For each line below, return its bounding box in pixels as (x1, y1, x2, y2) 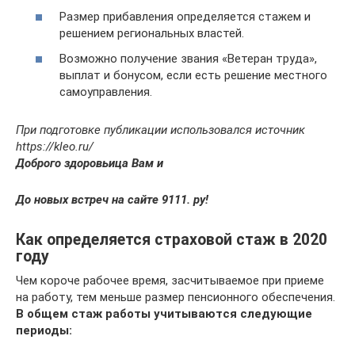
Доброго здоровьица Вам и (16, 155, 163, 170)
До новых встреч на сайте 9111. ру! (16, 192, 208, 207)
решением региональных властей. (59, 26, 244, 41)
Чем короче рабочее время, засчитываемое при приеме (16, 273, 324, 288)
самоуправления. (59, 84, 152, 99)
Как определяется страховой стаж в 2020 (16, 231, 327, 249)
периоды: (16, 323, 72, 338)
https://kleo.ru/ (16, 139, 94, 154)
